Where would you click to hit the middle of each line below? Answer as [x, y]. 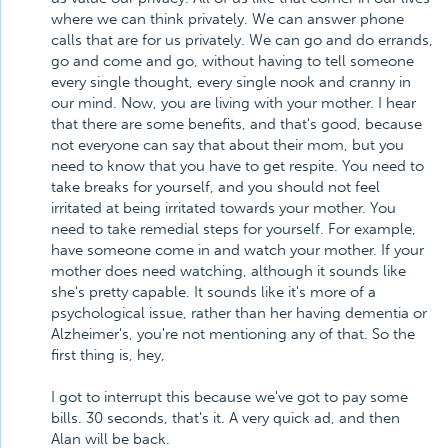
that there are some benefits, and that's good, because [236, 124]
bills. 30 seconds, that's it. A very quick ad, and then [225, 418]
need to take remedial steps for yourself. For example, [233, 229]
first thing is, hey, [108, 355]
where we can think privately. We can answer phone [227, 19]
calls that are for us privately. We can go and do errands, [242, 40]
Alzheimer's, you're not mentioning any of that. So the [233, 334]
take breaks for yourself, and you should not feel [215, 187]
